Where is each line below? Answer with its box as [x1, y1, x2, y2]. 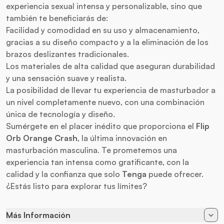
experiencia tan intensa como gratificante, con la [6, 157, 189, 167]
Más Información [6, 210, 70, 220]
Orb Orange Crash [6, 133, 77, 143]
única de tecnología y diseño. [6, 109, 115, 119]
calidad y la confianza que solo [6, 169, 122, 179]
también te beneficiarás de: [6, 13, 108, 23]
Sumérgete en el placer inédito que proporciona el [6, 121, 196, 131]
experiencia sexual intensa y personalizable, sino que [6, 1, 202, 11]
